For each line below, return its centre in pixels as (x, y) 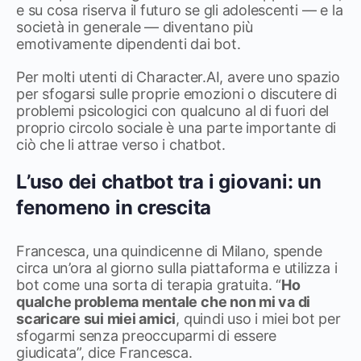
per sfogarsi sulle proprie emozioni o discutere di (177, 94)
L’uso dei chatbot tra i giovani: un (169, 182)
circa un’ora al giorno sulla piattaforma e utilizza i (177, 268)
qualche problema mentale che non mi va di (164, 302)
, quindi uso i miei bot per (258, 319)
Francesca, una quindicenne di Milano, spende (169, 251)
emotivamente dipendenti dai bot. (129, 44)
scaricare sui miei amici (96, 319)
